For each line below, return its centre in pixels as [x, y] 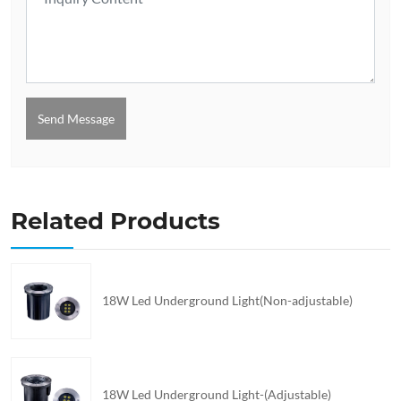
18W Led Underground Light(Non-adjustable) [227, 300]
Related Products [115, 221]
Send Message [76, 118]
